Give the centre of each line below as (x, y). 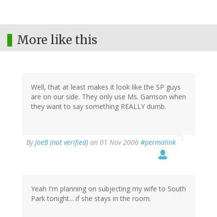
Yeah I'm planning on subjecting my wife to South (108, 189)
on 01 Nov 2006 (114, 142)
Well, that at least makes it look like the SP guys (106, 87)
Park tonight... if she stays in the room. (91, 199)
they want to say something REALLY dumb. (99, 107)
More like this (57, 40)
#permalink (158, 142)
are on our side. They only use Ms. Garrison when (108, 97)
